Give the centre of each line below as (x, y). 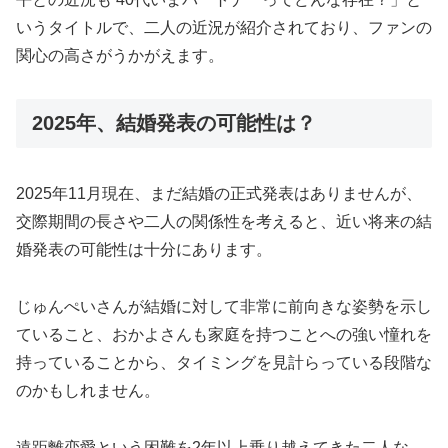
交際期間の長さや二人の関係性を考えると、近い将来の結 (224, 222)
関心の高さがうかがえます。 (120, 56)
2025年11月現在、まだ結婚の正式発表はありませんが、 (219, 194)
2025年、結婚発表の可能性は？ (174, 122)
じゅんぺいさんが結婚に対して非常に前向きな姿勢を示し (224, 307)
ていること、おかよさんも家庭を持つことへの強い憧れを (224, 335)
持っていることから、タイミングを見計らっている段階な (224, 363)
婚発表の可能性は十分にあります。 (144, 250)
